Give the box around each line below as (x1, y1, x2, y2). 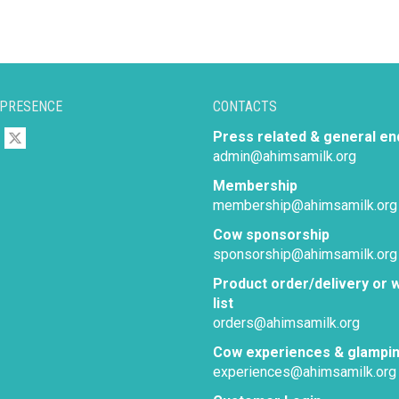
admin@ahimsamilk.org (213, 147, 356, 165)
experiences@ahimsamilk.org (213, 362, 396, 380)
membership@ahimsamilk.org (213, 196, 397, 214)
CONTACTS (213, 97, 277, 115)
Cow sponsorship (213, 225, 330, 243)
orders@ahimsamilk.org (213, 313, 360, 331)
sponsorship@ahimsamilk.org (213, 245, 397, 263)
